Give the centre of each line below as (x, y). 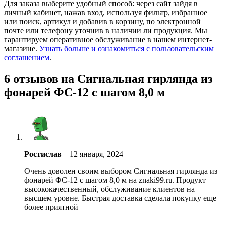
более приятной (51, 207)
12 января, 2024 (96, 154)
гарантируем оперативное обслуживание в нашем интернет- (108, 40)
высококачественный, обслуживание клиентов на (109, 189)
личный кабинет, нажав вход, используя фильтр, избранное (106, 13)
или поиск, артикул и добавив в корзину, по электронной (102, 22)
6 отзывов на (41, 79)
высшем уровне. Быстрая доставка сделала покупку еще (120, 198)
